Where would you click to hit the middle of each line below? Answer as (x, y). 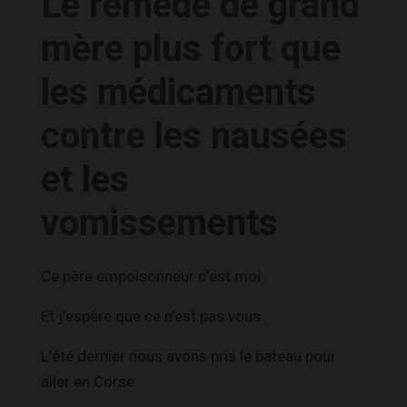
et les (85, 179)
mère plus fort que (191, 48)
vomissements (159, 223)
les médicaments (179, 92)
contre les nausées (194, 135)
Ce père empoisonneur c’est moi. (153, 276)
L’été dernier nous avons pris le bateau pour (189, 356)
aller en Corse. (89, 381)
